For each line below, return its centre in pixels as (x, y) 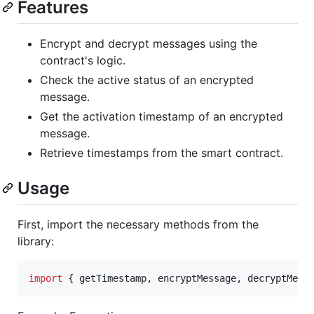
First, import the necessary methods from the (138, 225)
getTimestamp (113, 279)
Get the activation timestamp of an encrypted (162, 116)
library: (36, 241)
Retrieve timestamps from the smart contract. (162, 152)
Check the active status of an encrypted (147, 80)
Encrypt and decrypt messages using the (149, 43)
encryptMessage (197, 279)
